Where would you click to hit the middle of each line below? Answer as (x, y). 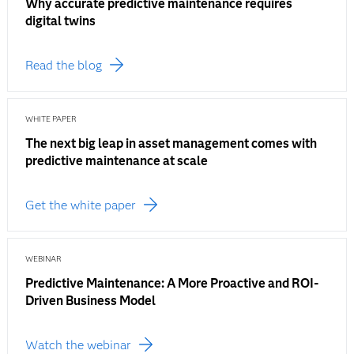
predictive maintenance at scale (116, 161)
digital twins (60, 21)
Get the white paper (80, 205)
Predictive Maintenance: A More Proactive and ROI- (172, 283)
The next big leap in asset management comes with (171, 143)
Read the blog (63, 65)
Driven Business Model (90, 301)
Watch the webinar (78, 345)
